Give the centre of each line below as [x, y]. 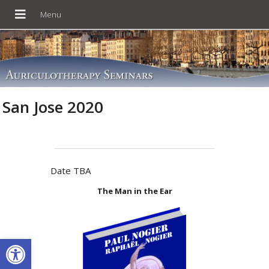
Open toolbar [37, 244]
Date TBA [71, 170]
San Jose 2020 [53, 107]
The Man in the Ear [134, 191]
